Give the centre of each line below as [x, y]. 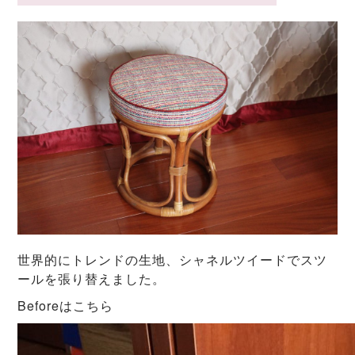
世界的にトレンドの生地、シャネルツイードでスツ [173, 259]
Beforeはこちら [66, 305]
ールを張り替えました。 [92, 278]
